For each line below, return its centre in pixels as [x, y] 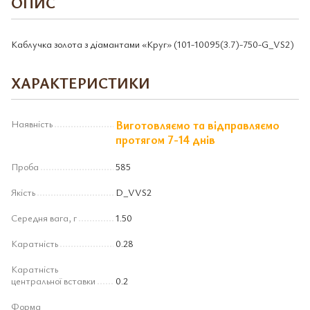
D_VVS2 [134, 192]
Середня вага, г [44, 218]
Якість [23, 192]
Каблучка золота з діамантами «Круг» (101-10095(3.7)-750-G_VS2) [153, 44]
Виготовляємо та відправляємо [198, 125]
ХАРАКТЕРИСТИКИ [81, 83]
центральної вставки [53, 281]
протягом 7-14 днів [165, 139]
